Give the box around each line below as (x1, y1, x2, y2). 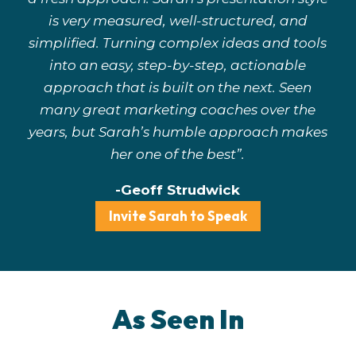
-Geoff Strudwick (115, 182, 241, 199)
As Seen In (111, 302, 244, 337)
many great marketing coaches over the (40, 102, 316, 118)
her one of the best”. (110, 146, 246, 163)
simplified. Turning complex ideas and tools (29, 35, 327, 52)
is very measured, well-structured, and (48, 13, 308, 29)
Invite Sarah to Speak (108, 207, 247, 225)
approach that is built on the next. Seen (44, 79, 312, 96)
